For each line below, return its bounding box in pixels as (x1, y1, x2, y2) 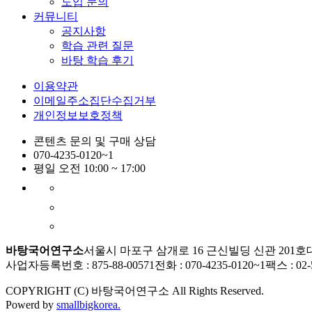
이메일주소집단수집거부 (33, 94, 156, 107)
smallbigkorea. (56, 298, 120, 311)
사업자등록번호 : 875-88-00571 (6, 258, 155, 271)
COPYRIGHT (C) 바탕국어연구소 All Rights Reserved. (6, 284, 264, 297)
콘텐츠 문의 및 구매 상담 (33, 134, 156, 147)
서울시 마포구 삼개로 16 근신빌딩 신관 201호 (84, 244, 306, 256)
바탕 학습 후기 (61, 54, 134, 66)
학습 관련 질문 (61, 39, 134, 52)
